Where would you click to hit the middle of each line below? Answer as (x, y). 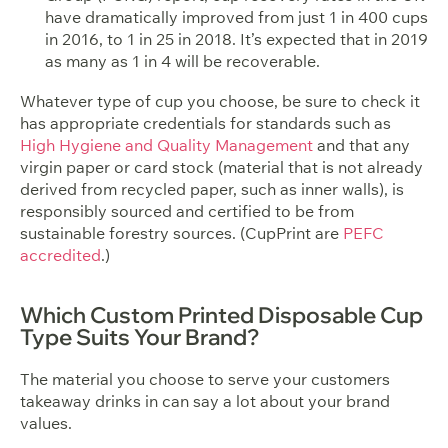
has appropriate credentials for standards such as (205, 123)
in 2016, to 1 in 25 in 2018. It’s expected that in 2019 (236, 39)
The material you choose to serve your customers (205, 379)
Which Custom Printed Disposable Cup (221, 315)
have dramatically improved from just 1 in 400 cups (236, 17)
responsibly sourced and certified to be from (187, 211)
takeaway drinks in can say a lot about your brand (205, 401)
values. (46, 423)
